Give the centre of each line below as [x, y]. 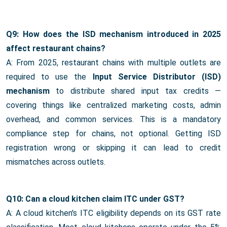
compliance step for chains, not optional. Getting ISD [113, 134]
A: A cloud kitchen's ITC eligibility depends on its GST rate [113, 213]
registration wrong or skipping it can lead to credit [113, 148]
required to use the [49, 77]
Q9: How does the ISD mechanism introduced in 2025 [113, 34]
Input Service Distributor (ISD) [157, 77]
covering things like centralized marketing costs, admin [113, 105]
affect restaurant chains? [56, 49]
